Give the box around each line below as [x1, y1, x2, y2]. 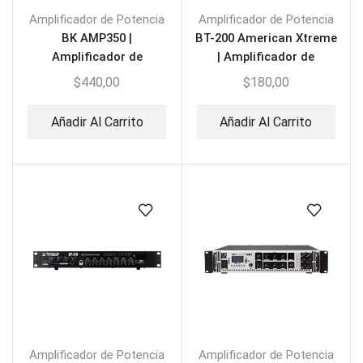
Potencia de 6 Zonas [38, 68, 156, 83]
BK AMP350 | [62, 31, 133, 46]
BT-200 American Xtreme [194, 31, 337, 46]
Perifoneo [237, 68, 294, 83]
